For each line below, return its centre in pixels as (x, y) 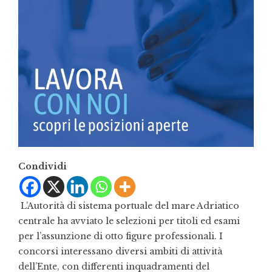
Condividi (42, 166)
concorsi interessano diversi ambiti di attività (120, 251)
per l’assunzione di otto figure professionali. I (121, 236)
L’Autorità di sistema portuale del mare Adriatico (129, 206)
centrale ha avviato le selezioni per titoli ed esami (129, 221)
